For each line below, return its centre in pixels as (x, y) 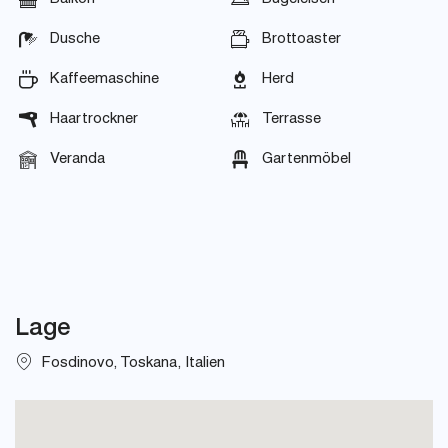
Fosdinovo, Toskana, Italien (129, 363)
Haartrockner (94, 119)
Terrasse (291, 119)
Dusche (75, 39)
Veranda (77, 159)
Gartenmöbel (306, 159)
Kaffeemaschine (104, 79)
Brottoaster (301, 39)
